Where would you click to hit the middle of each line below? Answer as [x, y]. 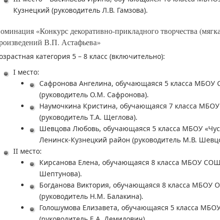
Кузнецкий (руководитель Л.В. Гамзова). [81, 10]
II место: [27, 151]
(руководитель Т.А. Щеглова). [88, 117]
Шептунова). [61, 174]
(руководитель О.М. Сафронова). [94, 95]
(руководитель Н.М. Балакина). [91, 196]
